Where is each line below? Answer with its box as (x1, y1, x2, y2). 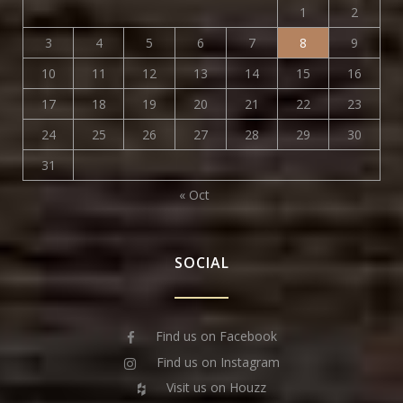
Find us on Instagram (152, 353, 280, 371)
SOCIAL (174, 253, 229, 273)
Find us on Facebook (151, 327, 277, 345)
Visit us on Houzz (162, 379, 266, 397)
